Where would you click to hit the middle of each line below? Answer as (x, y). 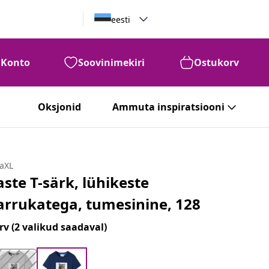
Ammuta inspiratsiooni (168, 107)
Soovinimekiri (111, 62)
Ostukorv (216, 62)
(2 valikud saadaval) (59, 227)
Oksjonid (59, 107)
